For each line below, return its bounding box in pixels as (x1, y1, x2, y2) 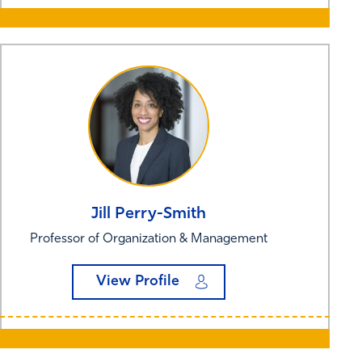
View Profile (95, 273, 179, 289)
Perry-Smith (115, 205, 206, 222)
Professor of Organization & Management (30, 232, 267, 246)
